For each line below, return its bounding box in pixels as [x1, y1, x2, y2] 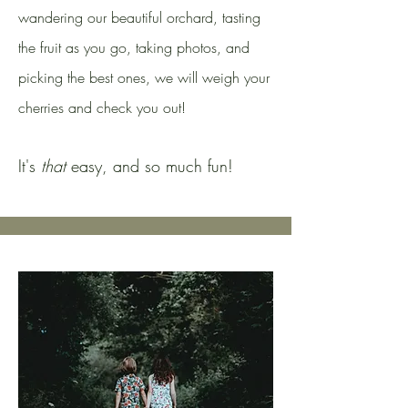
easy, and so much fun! [66, 155, 233, 177]
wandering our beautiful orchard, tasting [18, 7, 260, 27]
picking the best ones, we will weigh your [18, 67, 270, 87]
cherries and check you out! [18, 97, 190, 117]
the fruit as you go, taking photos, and [18, 37, 250, 57]
